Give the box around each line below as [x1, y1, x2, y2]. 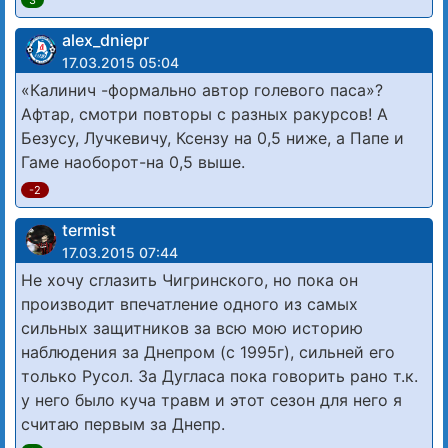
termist [62, 219, 116, 240]
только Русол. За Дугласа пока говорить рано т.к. [21, 365, 418, 386]
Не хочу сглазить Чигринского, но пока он [21, 269, 358, 290]
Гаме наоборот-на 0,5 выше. [21, 151, 245, 172]
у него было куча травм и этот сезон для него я [21, 389, 402, 410]
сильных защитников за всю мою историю [21, 317, 363, 338]
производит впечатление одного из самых [21, 293, 358, 314]
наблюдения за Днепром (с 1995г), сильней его [21, 341, 395, 362]
